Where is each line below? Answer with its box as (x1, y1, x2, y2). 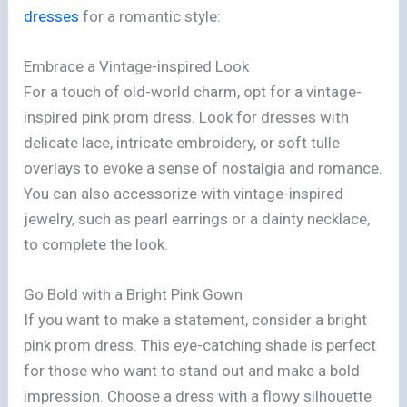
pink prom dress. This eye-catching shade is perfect (24, 336, 377, 355)
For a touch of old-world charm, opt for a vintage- (24, 82, 362, 101)
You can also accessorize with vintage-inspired (24, 184, 344, 203)
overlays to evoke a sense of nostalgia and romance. (24, 158, 383, 177)
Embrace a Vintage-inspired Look (24, 56, 250, 75)
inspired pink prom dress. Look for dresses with (24, 107, 350, 126)
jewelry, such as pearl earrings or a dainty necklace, (24, 209, 371, 228)
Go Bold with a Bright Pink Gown (24, 285, 243, 304)
